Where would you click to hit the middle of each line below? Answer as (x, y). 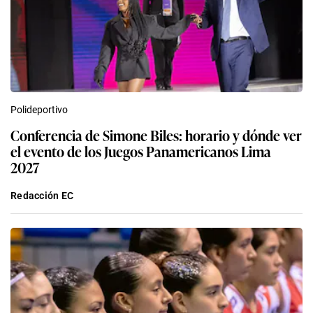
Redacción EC (42, 196)
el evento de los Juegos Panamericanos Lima (141, 151)
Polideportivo (39, 110)
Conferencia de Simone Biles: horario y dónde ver (156, 135)
